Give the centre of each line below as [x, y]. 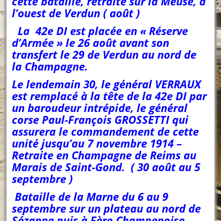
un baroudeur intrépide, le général [100, 108]
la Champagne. [50, 66]
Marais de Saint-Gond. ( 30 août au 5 [106, 167]
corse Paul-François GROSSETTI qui [100, 120]
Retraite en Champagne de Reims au [104, 155]
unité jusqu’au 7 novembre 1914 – [97, 143]
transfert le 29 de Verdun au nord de [104, 55]
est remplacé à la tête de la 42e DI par [110, 96]
